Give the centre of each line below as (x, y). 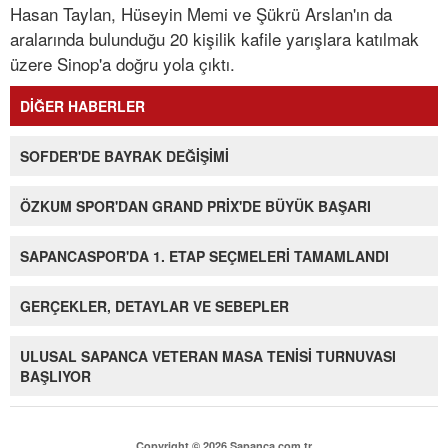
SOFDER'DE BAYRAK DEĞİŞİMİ (124, 156)
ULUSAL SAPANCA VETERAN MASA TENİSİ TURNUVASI (208, 356)
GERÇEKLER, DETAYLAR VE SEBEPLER (154, 306)
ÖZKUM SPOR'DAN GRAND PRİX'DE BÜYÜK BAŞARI (195, 206)
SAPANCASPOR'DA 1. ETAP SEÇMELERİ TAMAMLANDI (204, 256)
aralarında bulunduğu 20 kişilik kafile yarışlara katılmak (214, 39)
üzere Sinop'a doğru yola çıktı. (122, 64)
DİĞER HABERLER (82, 106)
